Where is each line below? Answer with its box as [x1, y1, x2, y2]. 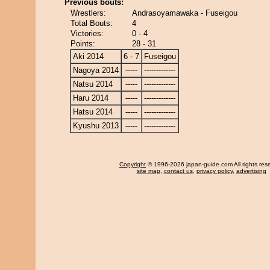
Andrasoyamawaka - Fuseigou [132, 8, 237, 17]
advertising [236, 168, 266, 174]
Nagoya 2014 [73, 66, 119, 75]
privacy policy [196, 168, 233, 174]
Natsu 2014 [73, 80, 113, 89]
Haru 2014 [73, 93, 108, 102]
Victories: [71, 29, 104, 38]
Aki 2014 [73, 52, 104, 61]
